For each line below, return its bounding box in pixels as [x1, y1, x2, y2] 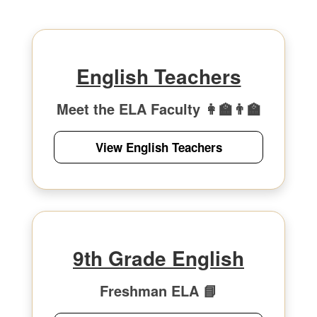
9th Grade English [73, 243, 244, 272]
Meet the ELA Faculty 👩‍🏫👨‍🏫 [56, 98, 261, 119]
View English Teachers [95, 139, 222, 156]
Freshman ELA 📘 [100, 280, 217, 301]
